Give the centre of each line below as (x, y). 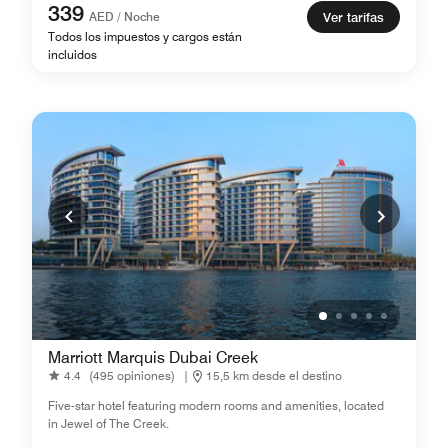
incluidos (72, 54)
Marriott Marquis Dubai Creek (153, 357)
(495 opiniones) (132, 376)
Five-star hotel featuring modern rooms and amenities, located (216, 405)
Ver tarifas (353, 16)
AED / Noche (124, 16)
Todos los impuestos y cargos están (145, 36)
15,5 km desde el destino (274, 376)
